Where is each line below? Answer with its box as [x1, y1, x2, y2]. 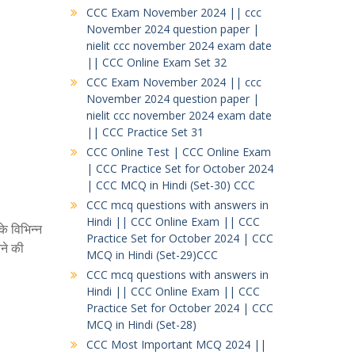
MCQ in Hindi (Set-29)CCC [86, 247, 218, 263]
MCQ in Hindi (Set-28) [86, 317, 197, 333]
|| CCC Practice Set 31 [86, 124, 204, 140]
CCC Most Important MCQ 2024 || [86, 337, 266, 353]
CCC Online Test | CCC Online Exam [86, 144, 271, 160]
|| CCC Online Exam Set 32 [86, 55, 227, 71]
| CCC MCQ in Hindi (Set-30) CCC [86, 177, 255, 193]
